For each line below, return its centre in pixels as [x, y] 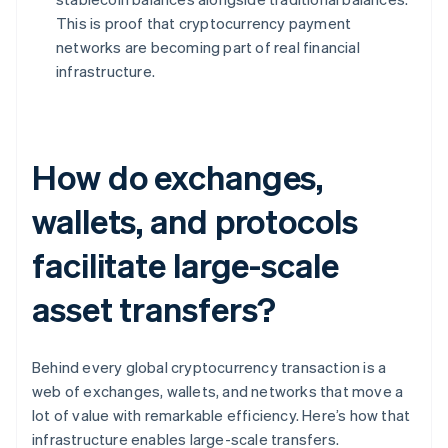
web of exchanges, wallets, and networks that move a [218, 391]
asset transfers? [154, 309]
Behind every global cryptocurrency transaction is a [209, 367]
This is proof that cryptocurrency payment [204, 23]
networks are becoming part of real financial [208, 47]
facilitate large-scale [185, 265]
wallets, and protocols [195, 221]
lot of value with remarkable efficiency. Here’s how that [221, 415]
